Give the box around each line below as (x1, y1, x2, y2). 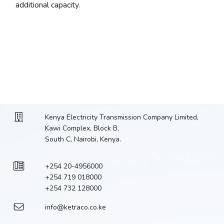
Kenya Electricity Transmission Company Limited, (44, 112, 198, 122)
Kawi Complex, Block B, (44, 123, 119, 133)
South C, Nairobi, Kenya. (44, 134, 121, 144)
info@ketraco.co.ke (44, 202, 106, 212)
